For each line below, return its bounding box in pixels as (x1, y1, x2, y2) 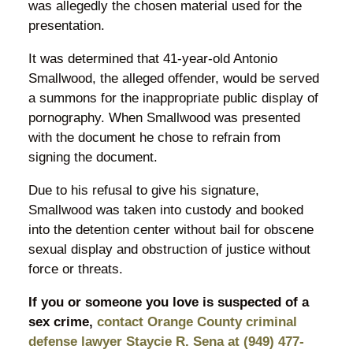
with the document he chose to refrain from (28, 129, 281, 145)
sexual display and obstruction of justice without (28, 241, 310, 257)
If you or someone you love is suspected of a (28, 294, 309, 310)
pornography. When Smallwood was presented (28, 110, 300, 125)
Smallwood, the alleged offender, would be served (28, 70, 319, 86)
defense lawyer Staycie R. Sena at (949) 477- (28, 333, 304, 349)
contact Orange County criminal (96, 314, 297, 329)
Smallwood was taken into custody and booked (28, 202, 303, 217)
